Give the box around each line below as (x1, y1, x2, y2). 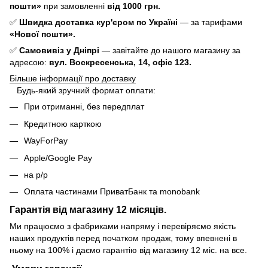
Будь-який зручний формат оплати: (10, 86, 156, 96)
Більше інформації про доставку (10, 74, 136, 84)
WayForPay (24, 136, 68, 146)
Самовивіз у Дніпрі (19, 45, 99, 56)
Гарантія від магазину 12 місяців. (10, 203, 166, 215)
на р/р (24, 169, 48, 179)
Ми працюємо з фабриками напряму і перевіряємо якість (10, 221, 236, 231)
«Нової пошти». (10, 29, 75, 39)
